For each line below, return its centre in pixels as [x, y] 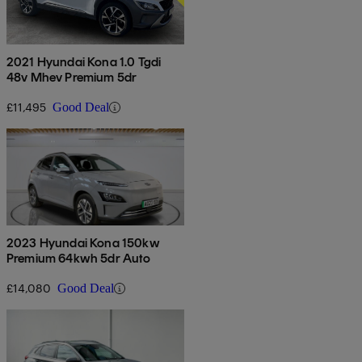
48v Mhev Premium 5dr [72, 78]
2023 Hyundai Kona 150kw [83, 243]
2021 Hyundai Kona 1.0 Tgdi [84, 62]
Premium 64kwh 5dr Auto [79, 259]
